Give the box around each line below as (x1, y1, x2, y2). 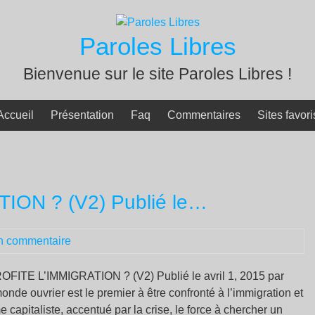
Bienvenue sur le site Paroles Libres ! (23, 65, 292, 83)
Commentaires (167, 109, 240, 121)
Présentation (51, 109, 114, 121)
